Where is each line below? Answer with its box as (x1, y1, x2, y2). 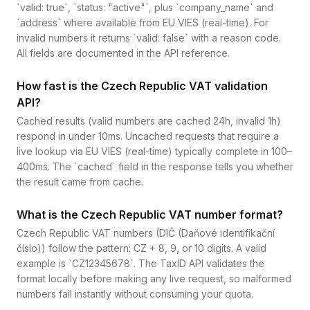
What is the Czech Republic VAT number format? (17, 208, 283, 221)
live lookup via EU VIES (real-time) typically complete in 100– (17, 145, 292, 157)
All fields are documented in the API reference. (17, 47, 230, 59)
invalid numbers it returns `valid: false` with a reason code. (17, 32, 281, 44)
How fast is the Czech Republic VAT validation (17, 79, 268, 93)
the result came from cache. (17, 176, 143, 188)
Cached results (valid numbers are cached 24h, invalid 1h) (17, 115, 281, 127)
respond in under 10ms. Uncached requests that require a (17, 130, 279, 142)
